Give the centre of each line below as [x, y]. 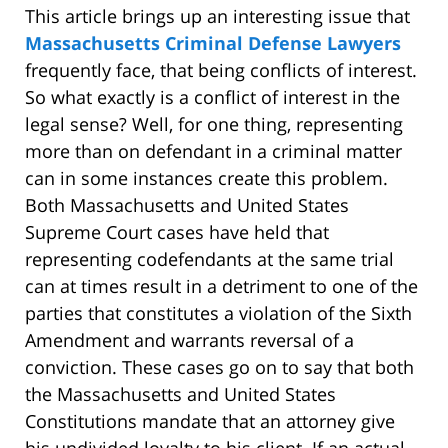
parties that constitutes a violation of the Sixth [218, 313]
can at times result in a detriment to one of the [221, 286]
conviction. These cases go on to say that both [219, 367]
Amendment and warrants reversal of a [189, 340]
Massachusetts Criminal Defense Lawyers [213, 43]
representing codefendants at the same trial [209, 259]
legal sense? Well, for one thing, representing [214, 124]
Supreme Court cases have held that [177, 232]
